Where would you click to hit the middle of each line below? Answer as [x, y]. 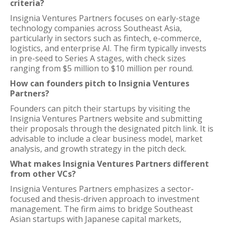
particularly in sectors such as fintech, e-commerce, [106, 38]
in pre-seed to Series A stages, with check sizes [98, 58]
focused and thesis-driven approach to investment [105, 199]
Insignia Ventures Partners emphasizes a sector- [102, 189]
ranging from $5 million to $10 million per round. [102, 68]
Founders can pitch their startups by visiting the [100, 108]
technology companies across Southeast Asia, [96, 28]
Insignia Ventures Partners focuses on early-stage [105, 18]
